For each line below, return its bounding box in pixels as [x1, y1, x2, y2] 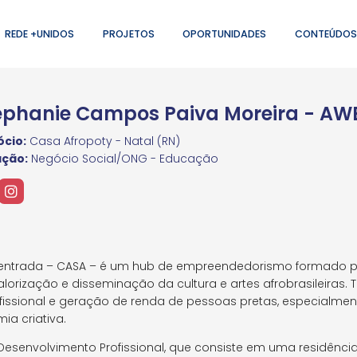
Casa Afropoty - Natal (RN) [26, 132, 181, 149]
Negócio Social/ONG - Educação [28, 150, 219, 167]
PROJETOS [102, 26, 155, 41]
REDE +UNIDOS [5, 26, 75, 41]
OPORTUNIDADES [182, 26, 267, 41]
